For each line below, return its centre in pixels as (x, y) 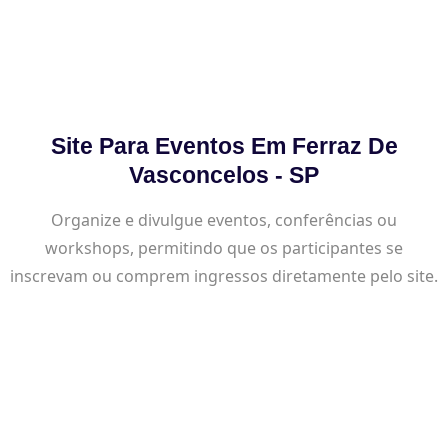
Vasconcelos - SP (224, 174)
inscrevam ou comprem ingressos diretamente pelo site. (224, 275)
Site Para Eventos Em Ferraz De (224, 145)
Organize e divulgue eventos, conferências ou (224, 219)
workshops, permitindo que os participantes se (224, 247)
